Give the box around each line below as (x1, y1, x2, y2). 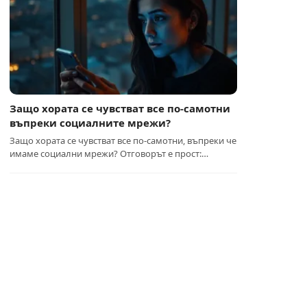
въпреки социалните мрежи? (10, 116, 171, 130)
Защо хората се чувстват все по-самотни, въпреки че (10, 134, 237, 147)
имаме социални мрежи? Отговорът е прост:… (10, 147, 209, 160)
